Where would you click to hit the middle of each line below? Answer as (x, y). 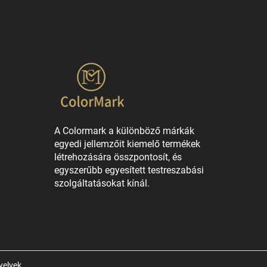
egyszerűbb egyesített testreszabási (129, 170)
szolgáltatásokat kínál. (102, 184)
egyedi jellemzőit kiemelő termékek (127, 144)
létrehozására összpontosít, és (118, 157)
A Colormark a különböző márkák (124, 131)
